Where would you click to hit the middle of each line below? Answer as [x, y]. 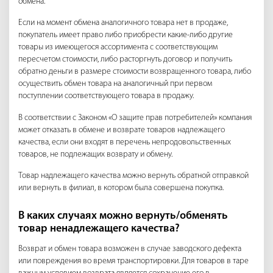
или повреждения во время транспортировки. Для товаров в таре [133, 261]
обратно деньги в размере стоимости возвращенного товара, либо [135, 72]
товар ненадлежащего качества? [99, 229]
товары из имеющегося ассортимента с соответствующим [118, 48]
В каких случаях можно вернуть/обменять [123, 216]
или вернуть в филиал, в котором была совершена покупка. [121, 188]
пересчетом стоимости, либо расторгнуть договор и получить [125, 60]
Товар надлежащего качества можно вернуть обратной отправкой [133, 176]
